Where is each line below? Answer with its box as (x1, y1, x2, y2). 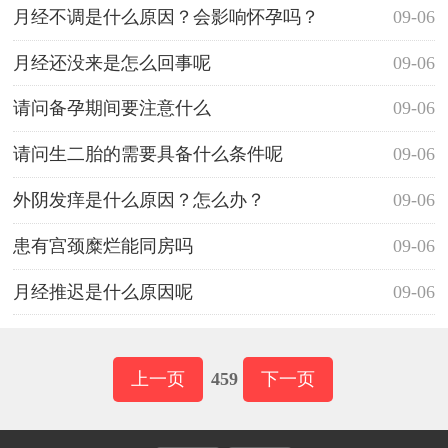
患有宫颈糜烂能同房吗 (12, 235, 193, 256)
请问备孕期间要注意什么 (12, 98, 211, 119)
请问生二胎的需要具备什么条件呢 (12, 144, 283, 165)
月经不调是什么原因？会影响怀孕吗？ (12, 6, 319, 27)
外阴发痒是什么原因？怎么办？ (12, 189, 265, 210)
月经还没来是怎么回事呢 (12, 52, 211, 73)
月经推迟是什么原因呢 (12, 281, 193, 302)
